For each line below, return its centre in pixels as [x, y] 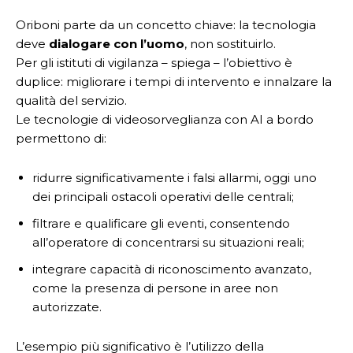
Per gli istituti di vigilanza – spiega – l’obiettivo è [154, 62]
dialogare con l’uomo [117, 43]
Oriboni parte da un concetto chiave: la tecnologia [166, 24]
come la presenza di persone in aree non [155, 288]
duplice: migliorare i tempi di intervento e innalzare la [174, 81]
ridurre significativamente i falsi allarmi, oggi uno [175, 177]
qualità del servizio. [71, 100]
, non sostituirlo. [230, 43]
